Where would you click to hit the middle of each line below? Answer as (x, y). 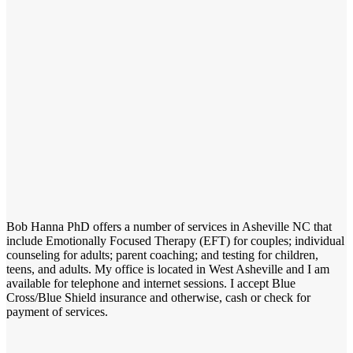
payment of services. (57, 311)
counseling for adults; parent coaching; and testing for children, (162, 255)
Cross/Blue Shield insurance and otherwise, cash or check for (158, 297)
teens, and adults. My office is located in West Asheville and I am (168, 269)
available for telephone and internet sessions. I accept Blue (151, 283)
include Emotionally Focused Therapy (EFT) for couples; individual (175, 240)
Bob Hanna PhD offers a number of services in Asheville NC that (169, 226)
